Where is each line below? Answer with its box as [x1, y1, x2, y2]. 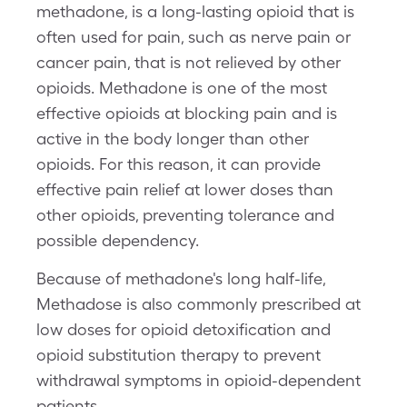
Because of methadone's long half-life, [36, 269, 325, 288]
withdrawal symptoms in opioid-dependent [36, 371, 361, 390]
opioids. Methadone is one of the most [36, 78, 327, 97]
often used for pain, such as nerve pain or [36, 27, 351, 46]
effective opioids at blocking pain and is [36, 104, 337, 123]
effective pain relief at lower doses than [36, 180, 333, 199]
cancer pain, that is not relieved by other [36, 53, 341, 72]
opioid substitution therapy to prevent [36, 345, 321, 364]
